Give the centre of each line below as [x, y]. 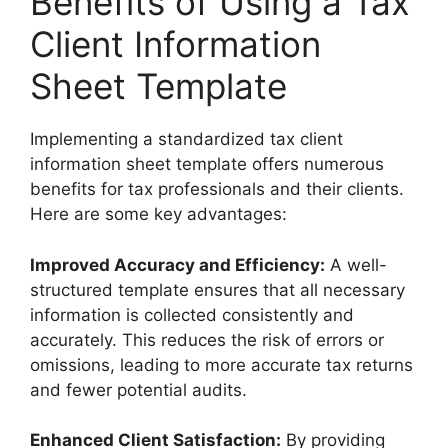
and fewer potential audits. [138, 389]
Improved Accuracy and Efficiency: [177, 264]
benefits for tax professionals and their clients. [217, 189]
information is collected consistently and [192, 314]
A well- [356, 264]
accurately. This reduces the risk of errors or [207, 339]
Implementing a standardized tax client [186, 139]
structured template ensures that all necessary [217, 289]
